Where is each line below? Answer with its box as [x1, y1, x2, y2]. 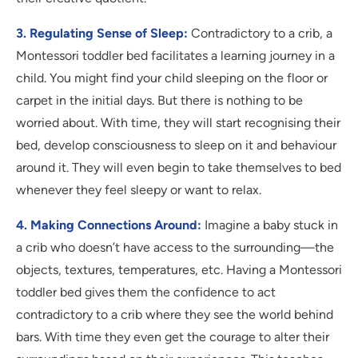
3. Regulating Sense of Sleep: [16, 26, 188, 42]
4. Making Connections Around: [16, 217, 201, 233]
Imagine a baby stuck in [201, 217, 338, 233]
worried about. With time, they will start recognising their [16, 115, 340, 131]
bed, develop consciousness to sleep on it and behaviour [16, 137, 336, 153]
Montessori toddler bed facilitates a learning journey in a [16, 48, 335, 64]
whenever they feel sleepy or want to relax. [16, 182, 261, 198]
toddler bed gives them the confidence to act [16, 284, 276, 300]
